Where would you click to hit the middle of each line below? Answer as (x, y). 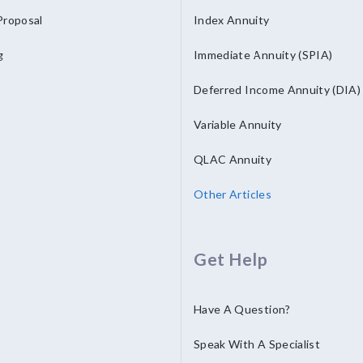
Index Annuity (232, 20)
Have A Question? (242, 309)
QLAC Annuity (233, 159)
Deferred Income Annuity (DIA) (278, 90)
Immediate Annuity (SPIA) (263, 55)
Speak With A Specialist (257, 344)
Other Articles (233, 194)
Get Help (231, 259)
